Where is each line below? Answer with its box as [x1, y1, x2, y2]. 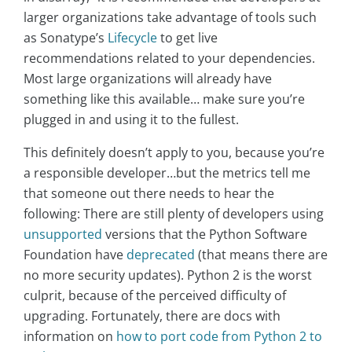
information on [24, 327, 116, 345]
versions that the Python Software [102, 225, 307, 243]
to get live [157, 28, 218, 46]
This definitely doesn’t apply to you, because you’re [24, 143, 324, 161]
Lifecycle [108, 28, 157, 46]
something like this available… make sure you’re [24, 90, 305, 108]
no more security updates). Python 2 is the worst [24, 266, 312, 284]
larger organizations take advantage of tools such [24, 8, 317, 26]
